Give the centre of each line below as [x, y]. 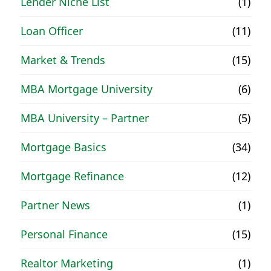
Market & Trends [63, 60]
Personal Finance [64, 234]
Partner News [56, 205]
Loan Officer [52, 31]
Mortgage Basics [64, 147]
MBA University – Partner [85, 118]
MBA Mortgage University [87, 89]
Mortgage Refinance [73, 176]
